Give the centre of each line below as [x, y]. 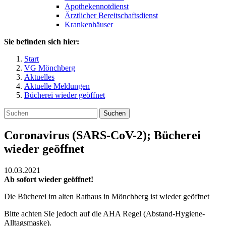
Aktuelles [39, 77]
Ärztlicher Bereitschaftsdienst [111, 15]
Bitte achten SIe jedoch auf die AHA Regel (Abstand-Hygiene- [104, 213]
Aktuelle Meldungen [57, 86]
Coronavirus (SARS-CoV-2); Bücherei [102, 135]
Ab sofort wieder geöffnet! [49, 179]
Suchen [115, 113]
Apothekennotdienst [97, 6]
